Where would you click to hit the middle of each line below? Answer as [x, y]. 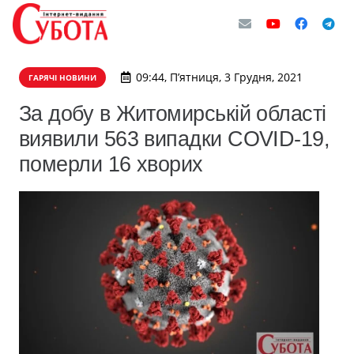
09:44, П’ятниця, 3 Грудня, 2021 [219, 77]
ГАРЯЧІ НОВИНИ [62, 77]
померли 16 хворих [111, 164]
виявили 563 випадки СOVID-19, [175, 139]
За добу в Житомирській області [173, 113]
